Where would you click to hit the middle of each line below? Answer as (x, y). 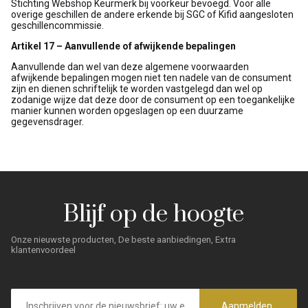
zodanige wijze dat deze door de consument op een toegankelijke (153, 100)
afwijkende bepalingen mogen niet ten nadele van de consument (151, 78)
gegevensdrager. (47, 122)
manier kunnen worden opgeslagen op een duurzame (127, 111)
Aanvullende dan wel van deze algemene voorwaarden (130, 67)
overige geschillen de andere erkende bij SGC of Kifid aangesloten (152, 14)
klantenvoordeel (43, 250)
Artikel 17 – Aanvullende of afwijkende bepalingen (123, 46)
